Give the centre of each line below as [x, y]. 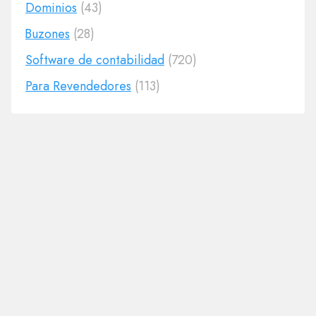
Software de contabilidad [95, 60]
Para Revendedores [78, 86]
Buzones [48, 34]
